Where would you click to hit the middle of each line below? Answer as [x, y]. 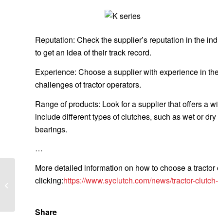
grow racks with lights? [49, 195]
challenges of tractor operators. [88, 84]
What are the [35, 174]
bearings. [51, 129]
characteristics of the [47, 185]
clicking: [49, 180]
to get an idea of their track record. [93, 53]
